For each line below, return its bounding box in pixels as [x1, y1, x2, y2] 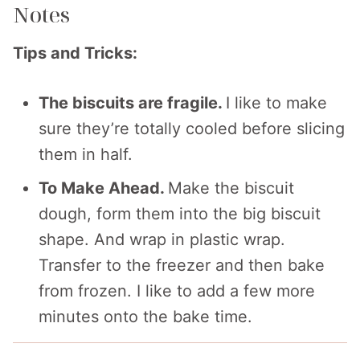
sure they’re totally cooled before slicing [39, 118, 345, 138]
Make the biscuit [168, 178, 294, 198]
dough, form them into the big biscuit [39, 203, 321, 223]
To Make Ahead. [39, 178, 168, 198]
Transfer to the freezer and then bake [39, 255, 325, 275]
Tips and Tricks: [13, 43, 141, 63]
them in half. [39, 144, 133, 164]
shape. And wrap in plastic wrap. [39, 229, 285, 249]
